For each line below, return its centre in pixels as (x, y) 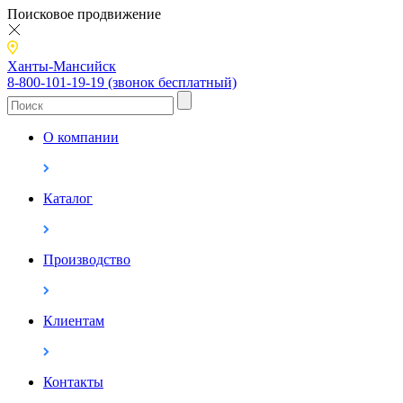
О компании (81, 137)
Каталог (68, 198)
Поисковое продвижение (84, 13)
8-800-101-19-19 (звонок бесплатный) (122, 82)
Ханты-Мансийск (62, 66)
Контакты (73, 381)
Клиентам (74, 320)
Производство (87, 259)
